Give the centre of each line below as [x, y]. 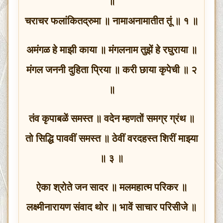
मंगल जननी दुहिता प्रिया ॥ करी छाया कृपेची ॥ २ [111, 69]
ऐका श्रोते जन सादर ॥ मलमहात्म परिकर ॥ [111, 187]
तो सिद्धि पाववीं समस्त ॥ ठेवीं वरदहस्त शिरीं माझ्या [111, 138]
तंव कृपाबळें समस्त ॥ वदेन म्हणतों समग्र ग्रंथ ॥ [111, 118]
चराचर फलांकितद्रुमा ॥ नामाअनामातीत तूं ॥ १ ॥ [111, 21]
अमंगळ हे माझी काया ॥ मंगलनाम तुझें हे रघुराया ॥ [111, 50]
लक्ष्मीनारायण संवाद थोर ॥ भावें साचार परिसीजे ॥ [111, 207]
